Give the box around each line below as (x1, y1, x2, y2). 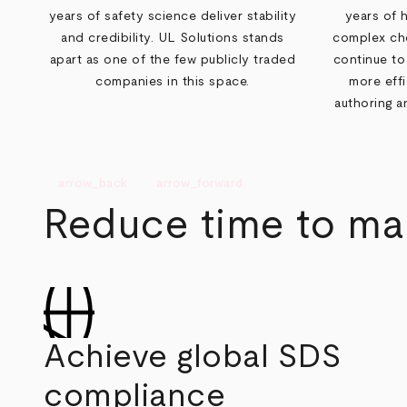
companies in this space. (95, 75, 250, 89)
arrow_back (58, 176, 127, 190)
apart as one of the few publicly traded (49, 54, 296, 67)
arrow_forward (156, 176, 243, 190)
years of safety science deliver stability (48, 10, 297, 24)
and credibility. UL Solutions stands (61, 32, 284, 45)
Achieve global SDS (44, 341, 342, 374)
